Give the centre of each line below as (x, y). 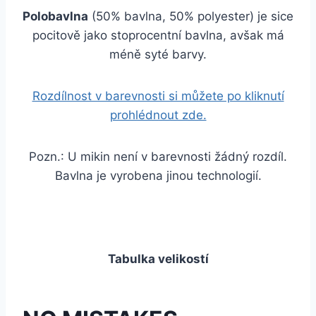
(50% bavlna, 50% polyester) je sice (191, 16)
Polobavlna (55, 16)
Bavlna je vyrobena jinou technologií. (158, 176)
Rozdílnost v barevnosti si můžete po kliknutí (158, 96)
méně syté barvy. (158, 54)
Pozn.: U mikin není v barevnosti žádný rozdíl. (158, 157)
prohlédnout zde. (158, 115)
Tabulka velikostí (158, 259)
